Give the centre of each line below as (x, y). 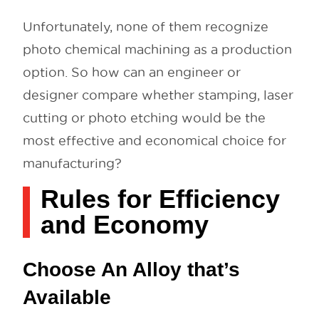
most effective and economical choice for (155, 141)
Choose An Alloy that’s (131, 270)
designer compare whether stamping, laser (158, 95)
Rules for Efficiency (160, 199)
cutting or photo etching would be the (144, 118)
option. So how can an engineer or (132, 73)
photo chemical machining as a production (157, 50)
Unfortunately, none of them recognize (146, 27)
